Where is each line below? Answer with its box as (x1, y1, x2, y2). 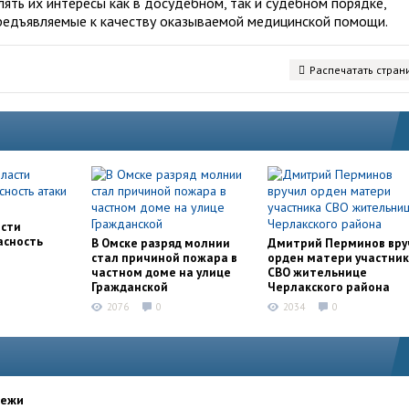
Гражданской (91, 278, 168, 295)
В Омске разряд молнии (91, 235, 230, 251)
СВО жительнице (267, 264, 367, 280)
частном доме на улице (91, 264, 231, 280)
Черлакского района (267, 278, 390, 295)
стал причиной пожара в (91, 249, 237, 266)
